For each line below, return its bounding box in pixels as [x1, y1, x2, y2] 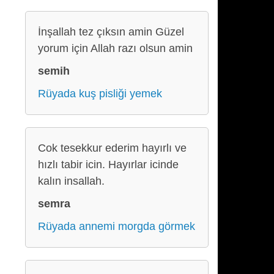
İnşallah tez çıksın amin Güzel [38, 26, 184, 38]
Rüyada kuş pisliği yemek [38, 87, 162, 100]
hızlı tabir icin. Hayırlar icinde [38, 158, 179, 171]
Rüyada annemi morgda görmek [38, 220, 195, 232]
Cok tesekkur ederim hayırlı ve [38, 142, 187, 154]
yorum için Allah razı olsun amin [38, 42, 193, 54]
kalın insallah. [38, 175, 105, 187]
